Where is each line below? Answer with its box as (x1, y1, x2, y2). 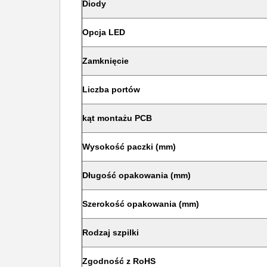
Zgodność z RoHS (82, 256, 156, 266)
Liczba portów (82, 85, 140, 94)
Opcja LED (82, 27, 125, 37)
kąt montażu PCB (82, 113, 152, 123)
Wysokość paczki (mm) (82, 142, 176, 151)
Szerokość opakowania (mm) (82, 199, 199, 209)
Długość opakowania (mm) (82, 170, 191, 180)
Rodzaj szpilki (82, 228, 139, 237)
